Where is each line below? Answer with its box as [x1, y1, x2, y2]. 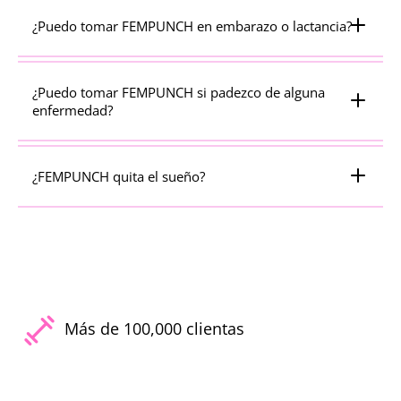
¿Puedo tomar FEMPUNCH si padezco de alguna [32, 82, 325, 101]
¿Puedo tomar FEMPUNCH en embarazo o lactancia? [32, 16, 352, 35]
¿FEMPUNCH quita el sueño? [32, 166, 205, 185]
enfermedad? [32, 100, 113, 119]
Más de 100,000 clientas [64, 318, 244, 339]
